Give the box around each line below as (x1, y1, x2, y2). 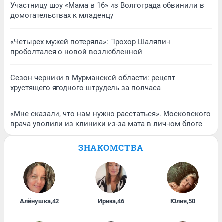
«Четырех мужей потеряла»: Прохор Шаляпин (10, 37, 170, 46)
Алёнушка (19, 197, 51, 205)
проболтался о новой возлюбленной (10, 47, 142, 56)
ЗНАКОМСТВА (78, 141, 144, 153)
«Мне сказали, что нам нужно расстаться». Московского (10, 109, 211, 118)
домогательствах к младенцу (10, 10, 113, 20)
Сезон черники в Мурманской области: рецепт (10, 73, 175, 82)
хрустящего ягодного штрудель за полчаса (10, 83, 161, 92)
